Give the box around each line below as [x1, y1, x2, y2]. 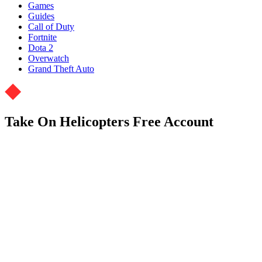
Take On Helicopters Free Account [5, 113, 213, 129]
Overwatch [28, 53, 69, 63]
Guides [28, 11, 54, 21]
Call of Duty [28, 21, 74, 32]
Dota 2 [28, 42, 53, 53]
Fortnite [28, 32, 57, 42]
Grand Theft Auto [28, 63, 94, 74]
